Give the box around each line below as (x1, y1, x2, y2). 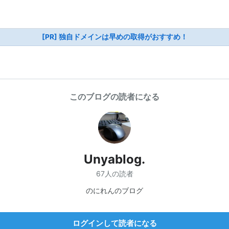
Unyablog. (84, 152, 145, 167)
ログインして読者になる (72, 218, 157, 228)
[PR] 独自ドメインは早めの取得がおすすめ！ (41, 33, 188, 41)
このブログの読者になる (70, 91, 159, 102)
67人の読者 (96, 169, 133, 178)
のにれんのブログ (86, 186, 143, 195)
